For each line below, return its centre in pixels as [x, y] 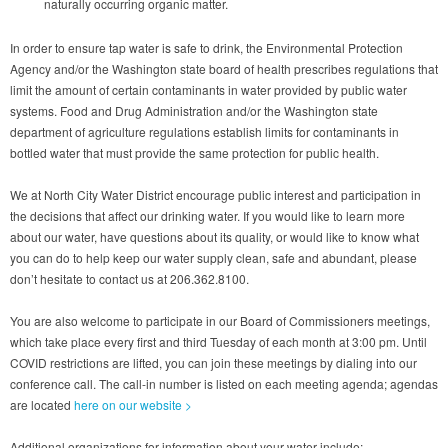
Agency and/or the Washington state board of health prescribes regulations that [224, 68]
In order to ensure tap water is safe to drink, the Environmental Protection [206, 47]
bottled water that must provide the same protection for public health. [194, 152]
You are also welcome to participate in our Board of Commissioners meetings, [220, 320]
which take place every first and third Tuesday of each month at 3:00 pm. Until [218, 341]
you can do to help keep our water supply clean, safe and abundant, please [213, 257]
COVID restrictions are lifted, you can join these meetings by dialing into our [213, 362]
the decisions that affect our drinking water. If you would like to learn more [207, 215]
